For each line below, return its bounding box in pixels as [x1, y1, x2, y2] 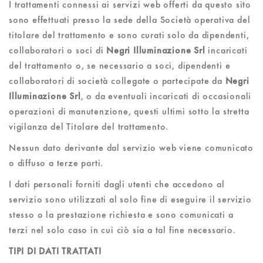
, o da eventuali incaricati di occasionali [80, 90, 252, 102]
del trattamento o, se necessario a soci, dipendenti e [9, 60, 231, 71]
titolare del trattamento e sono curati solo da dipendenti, [9, 29, 249, 41]
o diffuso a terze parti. [9, 157, 104, 168]
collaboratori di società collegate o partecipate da [9, 75, 225, 86]
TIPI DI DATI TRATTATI [9, 245, 102, 257]
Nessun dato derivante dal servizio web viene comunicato [9, 142, 254, 153]
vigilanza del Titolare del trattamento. [9, 121, 169, 132]
